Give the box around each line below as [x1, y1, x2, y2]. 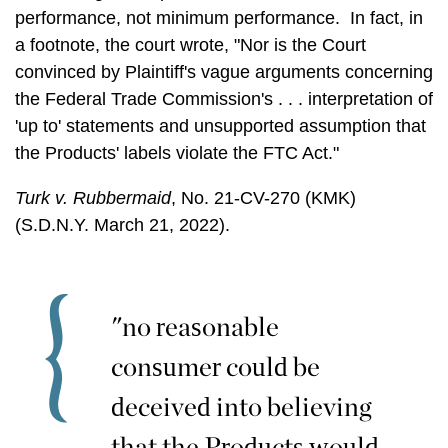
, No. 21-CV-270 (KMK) [171, 188, 356, 208]
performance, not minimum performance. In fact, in [15, 8, 423, 28]
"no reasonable [111, 310, 279, 342]
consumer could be [111, 350, 320, 382]
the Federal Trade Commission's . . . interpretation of [15, 89, 433, 109]
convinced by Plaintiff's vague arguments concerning [15, 62, 433, 82]
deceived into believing [111, 390, 371, 422]
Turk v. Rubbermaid [15, 188, 171, 208]
